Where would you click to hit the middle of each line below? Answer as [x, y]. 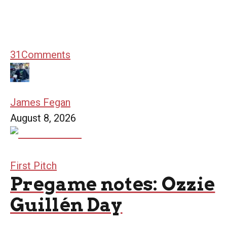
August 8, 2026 [43, 118]
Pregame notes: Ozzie [113, 184]
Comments [46, 55]
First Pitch [33, 166]
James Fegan [40, 103]
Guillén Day [66, 205]
